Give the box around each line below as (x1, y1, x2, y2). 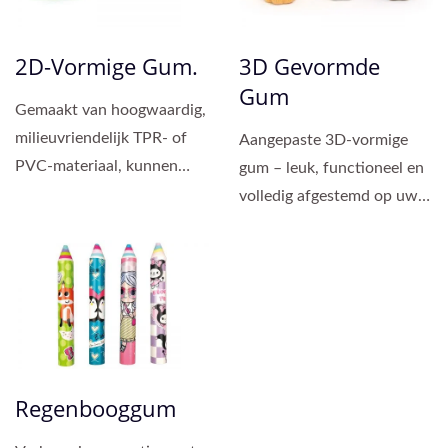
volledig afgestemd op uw (239, 187, 418, 204)
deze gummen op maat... (15, 185, 184, 202)
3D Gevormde (239, 50, 380, 81)
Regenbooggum (15, 393, 176, 424)
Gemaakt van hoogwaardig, (15, 101, 206, 118)
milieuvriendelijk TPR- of (15, 129, 187, 146)
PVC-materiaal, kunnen (15, 157, 178, 174)
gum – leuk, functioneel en (239, 159, 424, 176)
